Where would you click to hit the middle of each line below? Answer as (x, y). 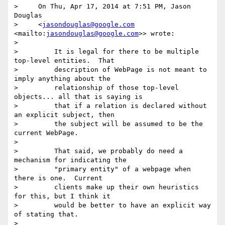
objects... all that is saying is (78, 97)
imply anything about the (62, 79)
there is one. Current (58, 178)
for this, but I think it (62, 196)
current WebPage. (46, 133)
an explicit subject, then (64, 115)
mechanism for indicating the (70, 160)
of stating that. (46, 214)
